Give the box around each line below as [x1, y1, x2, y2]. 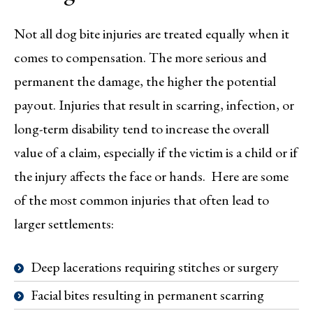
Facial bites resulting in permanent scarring [31, 286, 264, 305]
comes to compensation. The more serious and [14, 48, 267, 67]
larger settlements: [14, 214, 114, 233]
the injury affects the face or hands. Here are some [14, 167, 289, 186]
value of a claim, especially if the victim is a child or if [14, 143, 298, 162]
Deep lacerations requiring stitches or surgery [31, 258, 279, 277]
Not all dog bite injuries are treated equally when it [14, 24, 289, 43]
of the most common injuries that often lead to [14, 191, 269, 210]
